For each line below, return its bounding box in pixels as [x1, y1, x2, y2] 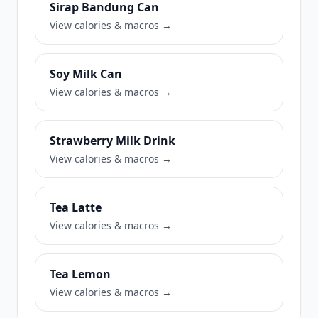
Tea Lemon [50, 266, 111, 282]
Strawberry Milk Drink [50, 133, 175, 148]
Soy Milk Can [50, 66, 122, 82]
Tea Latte [50, 199, 102, 215]
